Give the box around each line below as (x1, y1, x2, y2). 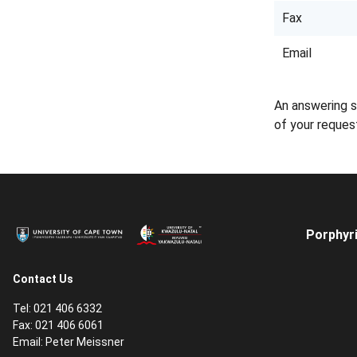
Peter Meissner (45, 335, 124, 348)
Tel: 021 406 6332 (13, 302, 102, 315)
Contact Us (13, 273, 73, 285)
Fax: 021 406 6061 (13, 319, 104, 331)
